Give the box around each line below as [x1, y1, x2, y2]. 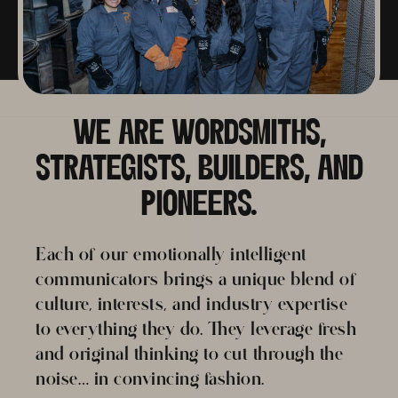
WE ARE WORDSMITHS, [72, 116, 326, 153]
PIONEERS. [140, 187, 258, 224]
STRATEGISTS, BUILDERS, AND [35, 152, 363, 188]
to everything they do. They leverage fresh [36, 317, 356, 339]
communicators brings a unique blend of [36, 267, 356, 290]
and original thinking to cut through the [36, 342, 343, 364]
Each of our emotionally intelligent [36, 243, 307, 265]
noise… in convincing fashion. [36, 367, 269, 389]
